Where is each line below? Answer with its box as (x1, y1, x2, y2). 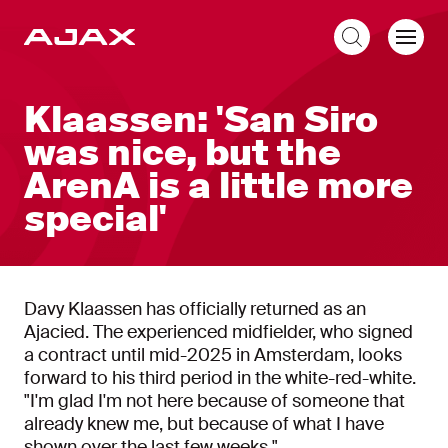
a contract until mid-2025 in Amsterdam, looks (24, 343, 402, 367)
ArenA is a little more (24, 163, 413, 209)
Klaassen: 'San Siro (24, 97, 378, 143)
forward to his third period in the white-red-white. (24, 366, 416, 390)
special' (24, 196, 167, 242)
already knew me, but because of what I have (24, 412, 384, 436)
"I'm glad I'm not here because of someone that (24, 389, 405, 413)
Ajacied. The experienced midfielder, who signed (24, 320, 413, 344)
